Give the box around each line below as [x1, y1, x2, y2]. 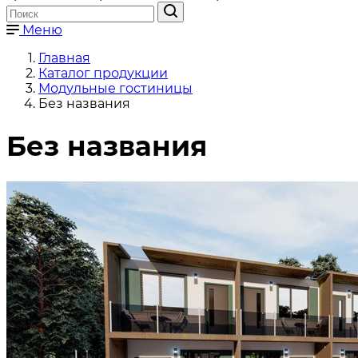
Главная [38, 50, 90, 66]
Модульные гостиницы [38, 81, 193, 96]
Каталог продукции [38, 66, 168, 81]
